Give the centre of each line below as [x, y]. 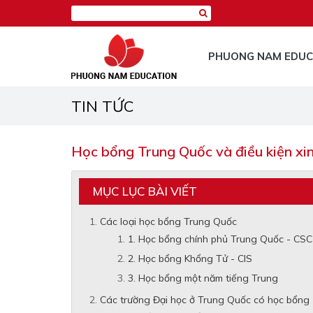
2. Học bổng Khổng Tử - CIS [190, 259]
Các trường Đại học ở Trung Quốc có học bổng [205, 300]
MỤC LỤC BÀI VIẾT [145, 191]
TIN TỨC [103, 106]
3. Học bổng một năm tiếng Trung [203, 278]
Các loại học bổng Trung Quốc [168, 221]
